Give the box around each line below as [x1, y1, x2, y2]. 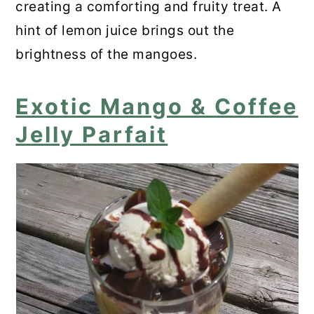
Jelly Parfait [15, 121, 168, 148]
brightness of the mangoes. [15, 46, 198, 63]
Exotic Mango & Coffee [15, 93, 299, 120]
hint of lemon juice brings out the [15, 22, 235, 39]
